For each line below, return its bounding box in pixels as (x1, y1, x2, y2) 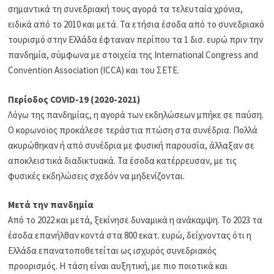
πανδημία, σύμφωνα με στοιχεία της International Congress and (8, 49, 259, 61)
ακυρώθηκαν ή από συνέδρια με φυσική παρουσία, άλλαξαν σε (8, 139, 255, 151)
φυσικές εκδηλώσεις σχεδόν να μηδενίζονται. (8, 169, 185, 182)
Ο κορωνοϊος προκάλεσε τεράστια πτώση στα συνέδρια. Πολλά (8, 124, 258, 136)
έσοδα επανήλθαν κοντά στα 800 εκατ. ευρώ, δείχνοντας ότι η (8, 229, 252, 242)
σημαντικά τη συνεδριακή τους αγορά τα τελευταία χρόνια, (8, 3, 243, 15)
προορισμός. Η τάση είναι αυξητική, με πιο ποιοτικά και (8, 260, 228, 272)
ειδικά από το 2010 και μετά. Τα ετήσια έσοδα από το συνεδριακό (8, 18, 265, 31)
